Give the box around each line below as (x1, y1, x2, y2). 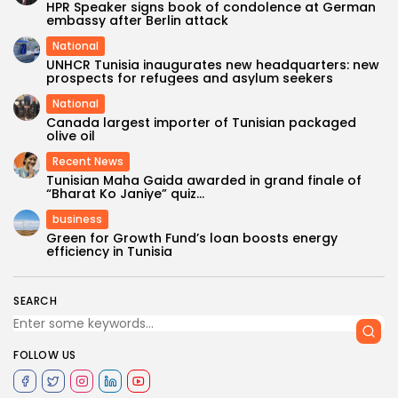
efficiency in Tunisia (46, 243, 172, 261)
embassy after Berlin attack (46, 12, 228, 30)
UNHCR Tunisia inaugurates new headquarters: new (46, 56, 379, 75)
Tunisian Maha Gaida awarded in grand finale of (46, 171, 362, 190)
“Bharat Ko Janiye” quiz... (46, 185, 204, 203)
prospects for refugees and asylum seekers (46, 69, 333, 88)
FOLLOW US (13, 347, 76, 363)
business (52, 211, 102, 227)
